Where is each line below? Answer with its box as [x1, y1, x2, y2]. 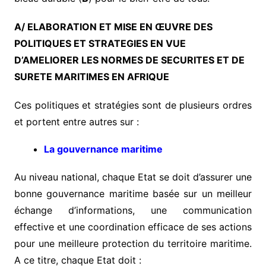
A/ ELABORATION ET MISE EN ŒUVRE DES [14, 20, 213, 33]
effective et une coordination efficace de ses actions [14, 220, 252, 233]
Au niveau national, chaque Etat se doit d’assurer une [14, 170, 252, 183]
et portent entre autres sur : [14, 115, 139, 128]
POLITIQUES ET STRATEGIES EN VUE [14, 37, 186, 49]
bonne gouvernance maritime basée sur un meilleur [14, 187, 252, 199]
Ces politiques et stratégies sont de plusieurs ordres [14, 99, 252, 111]
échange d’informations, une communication [14, 204, 252, 216]
